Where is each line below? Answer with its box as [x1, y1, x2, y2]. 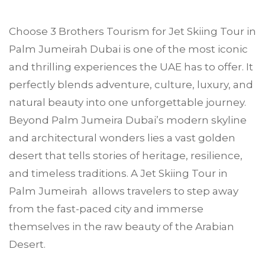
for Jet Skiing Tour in [150, 25, 256, 37]
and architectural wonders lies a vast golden [9, 132, 235, 144]
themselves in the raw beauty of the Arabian [9, 221, 234, 232]
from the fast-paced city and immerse [9, 203, 203, 215]
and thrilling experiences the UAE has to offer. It [9, 61, 253, 73]
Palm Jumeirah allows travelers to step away [9, 185, 238, 197]
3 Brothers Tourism [50, 25, 150, 37]
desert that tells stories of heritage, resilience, [9, 150, 243, 161]
